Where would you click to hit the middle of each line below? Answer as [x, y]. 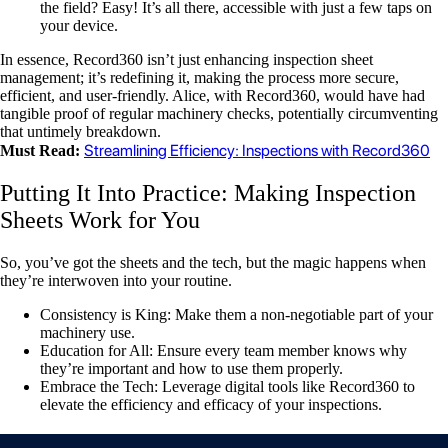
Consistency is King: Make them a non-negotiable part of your [236, 314]
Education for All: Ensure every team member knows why [223, 350]
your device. [79, 26]
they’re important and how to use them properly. [191, 368]
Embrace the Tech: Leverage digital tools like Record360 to [227, 386]
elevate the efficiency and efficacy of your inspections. [211, 404]
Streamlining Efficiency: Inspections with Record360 [257, 151]
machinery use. [87, 332]
